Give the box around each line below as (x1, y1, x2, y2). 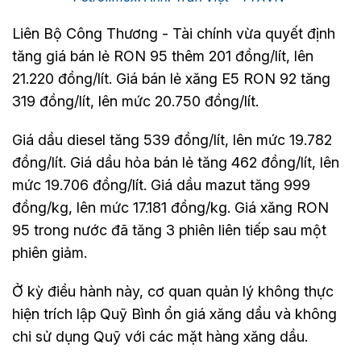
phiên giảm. (12, 243, 87, 261)
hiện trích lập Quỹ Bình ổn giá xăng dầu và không (12, 305, 337, 322)
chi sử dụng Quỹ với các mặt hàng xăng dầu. (12, 327, 308, 345)
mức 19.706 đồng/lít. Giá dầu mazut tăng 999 (12, 176, 310, 193)
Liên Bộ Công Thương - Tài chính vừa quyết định (12, 24, 335, 42)
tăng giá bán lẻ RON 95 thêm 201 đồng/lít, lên (12, 47, 313, 64)
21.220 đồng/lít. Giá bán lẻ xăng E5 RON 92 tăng (12, 69, 330, 87)
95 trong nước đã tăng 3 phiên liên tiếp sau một (12, 221, 326, 239)
